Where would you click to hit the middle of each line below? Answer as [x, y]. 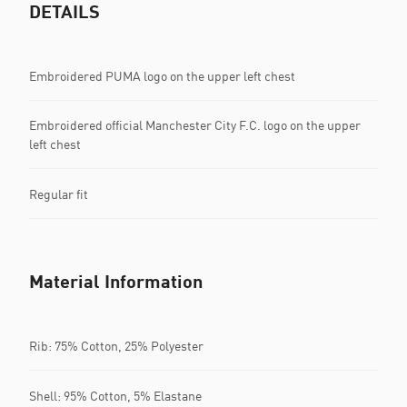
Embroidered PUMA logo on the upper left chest [162, 75]
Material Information [116, 281]
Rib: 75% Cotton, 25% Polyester [116, 345]
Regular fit [59, 194]
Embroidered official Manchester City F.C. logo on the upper [195, 125]
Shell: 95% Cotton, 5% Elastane [115, 395]
